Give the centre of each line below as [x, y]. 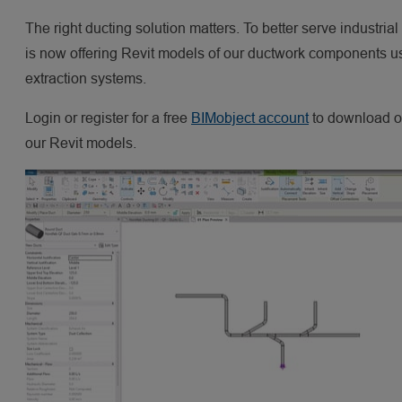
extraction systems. [87, 78]
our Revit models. [83, 143]
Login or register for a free [108, 118]
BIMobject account [250, 118]
